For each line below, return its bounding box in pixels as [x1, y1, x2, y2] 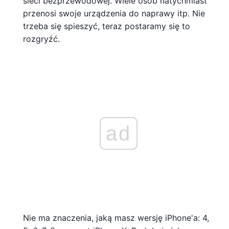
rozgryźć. [23, 33, 60, 44]
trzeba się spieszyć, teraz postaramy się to [23, 20, 190, 31]
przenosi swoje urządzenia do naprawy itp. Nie [23, 8, 205, 18]
